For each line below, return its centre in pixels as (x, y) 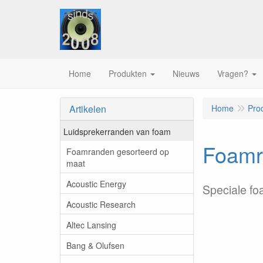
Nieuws (186, 73)
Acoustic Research (101, 204)
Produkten (128, 73)
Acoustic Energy (96, 183)
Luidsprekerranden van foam (117, 131)
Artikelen (88, 109)
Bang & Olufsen (95, 245)
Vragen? (233, 73)
